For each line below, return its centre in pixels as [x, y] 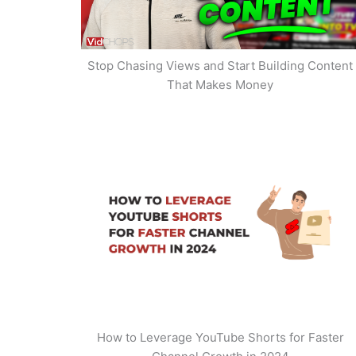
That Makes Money [220, 84]
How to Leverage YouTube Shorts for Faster [220, 337]
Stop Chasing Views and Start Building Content [220, 65]
